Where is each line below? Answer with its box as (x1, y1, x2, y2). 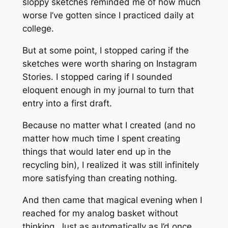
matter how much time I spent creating (22, 133, 180, 144)
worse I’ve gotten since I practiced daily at (22, 10, 194, 21)
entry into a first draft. (22, 98, 112, 108)
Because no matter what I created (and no (22, 120, 195, 130)
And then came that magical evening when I (22, 194, 202, 205)
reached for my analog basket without (22, 208, 178, 218)
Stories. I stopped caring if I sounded (22, 71, 173, 82)
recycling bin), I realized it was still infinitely (22, 159, 199, 170)
